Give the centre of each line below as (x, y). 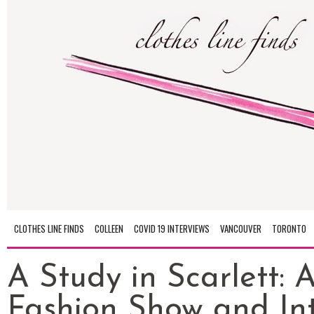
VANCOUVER (241, 228)
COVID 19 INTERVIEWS (172, 228)
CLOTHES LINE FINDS (49, 228)
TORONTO (289, 228)
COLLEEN (109, 228)
